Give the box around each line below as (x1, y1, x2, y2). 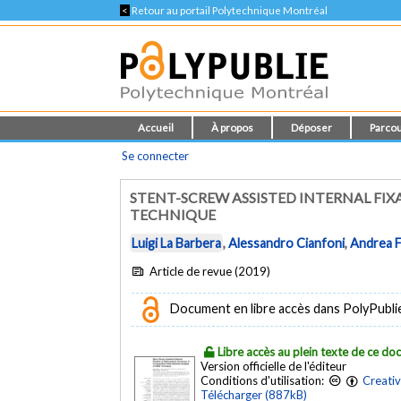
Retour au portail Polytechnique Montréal (130, 4, 328, 16)
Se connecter (122, 149, 190, 163)
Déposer (291, 122, 333, 133)
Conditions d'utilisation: (200, 372, 328, 388)
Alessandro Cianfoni (228, 235, 346, 252)
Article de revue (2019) (146, 263, 270, 278)
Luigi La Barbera (132, 235, 222, 252)
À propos (211, 122, 254, 133)
